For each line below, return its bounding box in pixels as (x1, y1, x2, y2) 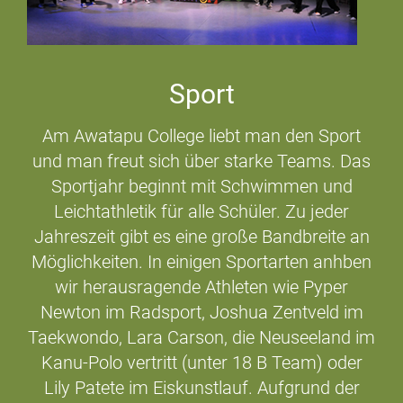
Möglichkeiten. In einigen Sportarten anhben (31, 251, 372, 273)
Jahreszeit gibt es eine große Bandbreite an (33, 226, 370, 248)
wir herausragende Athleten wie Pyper (55, 276, 348, 299)
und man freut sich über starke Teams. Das (32, 150, 371, 173)
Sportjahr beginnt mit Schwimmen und (50, 175, 353, 198)
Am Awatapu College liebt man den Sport (42, 125, 361, 148)
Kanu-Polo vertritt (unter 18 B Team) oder (40, 352, 363, 374)
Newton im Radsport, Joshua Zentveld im (40, 301, 363, 324)
